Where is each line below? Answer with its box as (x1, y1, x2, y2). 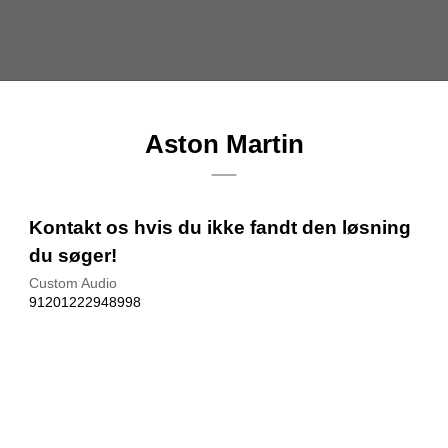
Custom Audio (29, 274, 118, 291)
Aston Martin (144, 129, 304, 159)
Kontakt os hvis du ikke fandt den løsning (29, 217, 412, 238)
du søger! (29, 245, 118, 266)
